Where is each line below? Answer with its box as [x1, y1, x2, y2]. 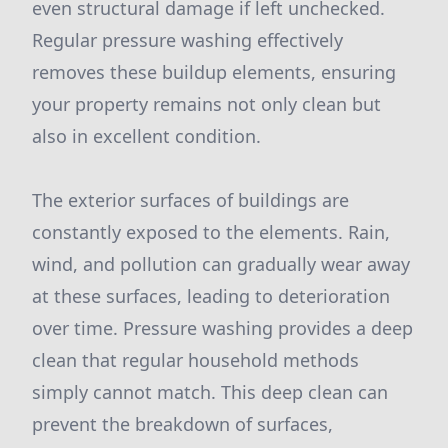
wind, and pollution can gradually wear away [32, 252, 410, 276]
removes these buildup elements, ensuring [32, 60, 396, 84]
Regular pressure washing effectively [32, 28, 343, 52]
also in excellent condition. [32, 124, 261, 148]
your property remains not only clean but [32, 92, 381, 116]
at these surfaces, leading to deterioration [32, 284, 390, 308]
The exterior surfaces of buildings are [32, 188, 349, 212]
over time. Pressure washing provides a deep [32, 316, 413, 340]
